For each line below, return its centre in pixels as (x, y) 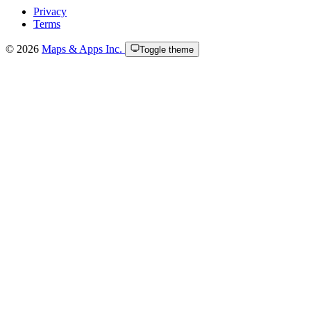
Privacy (50, 11)
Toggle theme (167, 49)
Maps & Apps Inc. (83, 49)
